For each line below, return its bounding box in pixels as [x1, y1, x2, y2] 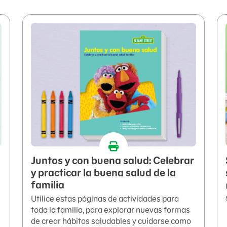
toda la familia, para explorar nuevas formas [31, 205, 190, 215]
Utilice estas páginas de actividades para [31, 194, 179, 204]
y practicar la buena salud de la [31, 166, 176, 180]
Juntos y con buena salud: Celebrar [31, 154, 194, 168]
